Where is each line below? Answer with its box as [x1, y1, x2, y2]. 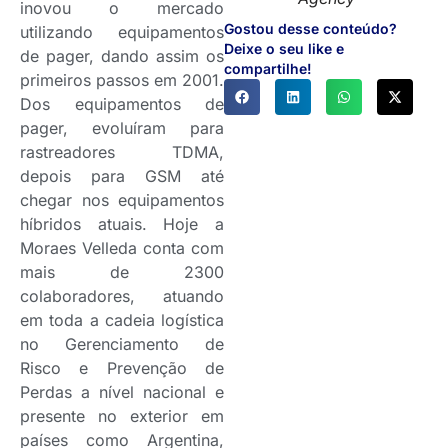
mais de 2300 [20, 261, 224, 282]
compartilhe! [224, 60, 312, 78]
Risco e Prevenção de [20, 357, 224, 378]
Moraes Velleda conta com [20, 237, 224, 258]
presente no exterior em [20, 405, 224, 426]
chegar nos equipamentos [20, 189, 224, 210]
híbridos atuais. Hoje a [20, 213, 224, 234]
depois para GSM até [20, 165, 224, 186]
